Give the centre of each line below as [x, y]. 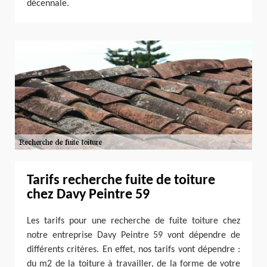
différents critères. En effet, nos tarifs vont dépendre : [133, 249]
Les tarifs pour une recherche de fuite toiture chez [133, 221]
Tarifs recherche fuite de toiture [121, 180]
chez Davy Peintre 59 [88, 195]
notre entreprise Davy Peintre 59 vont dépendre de [133, 235]
